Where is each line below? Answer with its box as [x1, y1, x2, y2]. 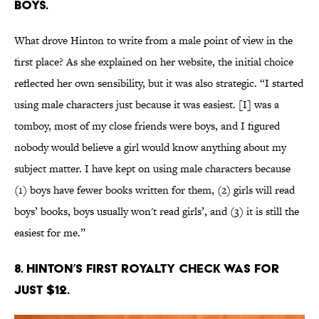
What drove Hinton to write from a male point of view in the [14, 33, 293, 48]
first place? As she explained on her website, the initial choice [14, 54, 293, 70]
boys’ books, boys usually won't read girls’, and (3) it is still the [14, 204, 299, 219]
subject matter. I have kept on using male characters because [14, 161, 291, 177]
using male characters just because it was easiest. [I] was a [14, 97, 279, 113]
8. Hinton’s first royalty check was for [14, 261, 279, 276]
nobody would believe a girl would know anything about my [14, 140, 286, 155]
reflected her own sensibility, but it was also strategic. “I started [14, 75, 303, 91]
